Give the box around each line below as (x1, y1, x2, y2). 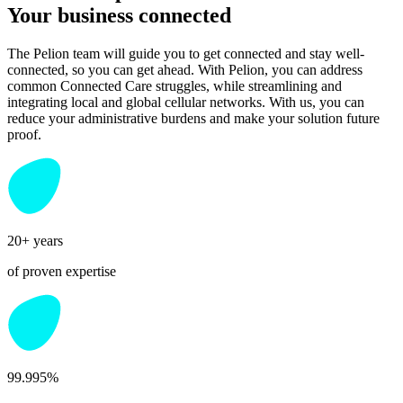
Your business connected (7, 4, 231, 28)
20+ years (7, 233, 63, 249)
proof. (7, 127, 41, 143)
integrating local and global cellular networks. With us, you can (7, 94, 364, 111)
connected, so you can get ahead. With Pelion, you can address (7, 62, 363, 78)
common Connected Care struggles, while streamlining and (7, 78, 342, 94)
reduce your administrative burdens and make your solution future (7, 111, 380, 127)
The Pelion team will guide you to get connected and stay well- (7, 46, 364, 62)
